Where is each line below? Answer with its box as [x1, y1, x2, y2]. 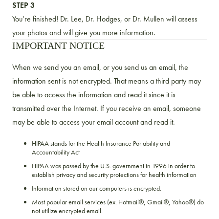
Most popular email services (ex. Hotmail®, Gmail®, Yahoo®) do [32, 197, 204, 206]
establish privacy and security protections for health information [32, 170, 197, 179]
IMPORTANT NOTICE [12, 40, 105, 51]
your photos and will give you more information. [12, 27, 155, 38]
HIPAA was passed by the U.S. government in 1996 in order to [32, 161, 195, 170]
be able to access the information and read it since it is [12, 89, 175, 100]
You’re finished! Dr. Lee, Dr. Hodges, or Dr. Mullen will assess [12, 13, 197, 24]
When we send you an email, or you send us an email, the [12, 62, 188, 72]
